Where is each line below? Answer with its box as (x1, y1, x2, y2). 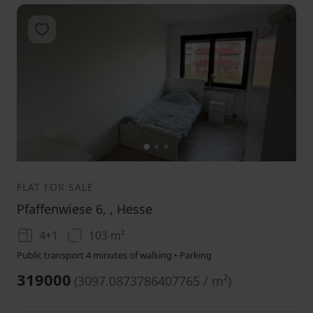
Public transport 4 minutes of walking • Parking (17, 249, 212, 261)
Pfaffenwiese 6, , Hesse (17, 201, 152, 217)
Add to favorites (41, 21, 126, 36)
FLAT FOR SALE (17, 180, 94, 194)
